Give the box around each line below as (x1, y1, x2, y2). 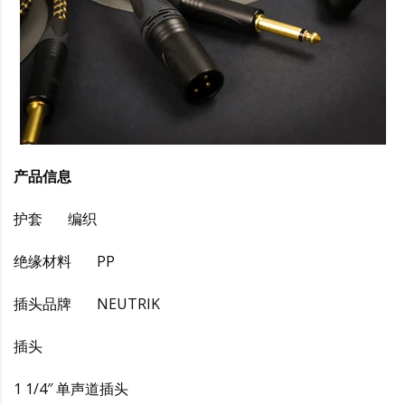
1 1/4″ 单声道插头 (14, 378, 128, 399)
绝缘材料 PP (14, 250, 115, 271)
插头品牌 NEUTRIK (14, 293, 160, 314)
